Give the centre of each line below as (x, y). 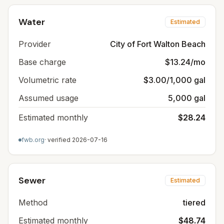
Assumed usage (48, 98)
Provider (35, 44)
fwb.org (33, 140)
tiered (194, 202)
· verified (58, 140)
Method (33, 202)
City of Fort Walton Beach (158, 44)
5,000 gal (187, 98)
